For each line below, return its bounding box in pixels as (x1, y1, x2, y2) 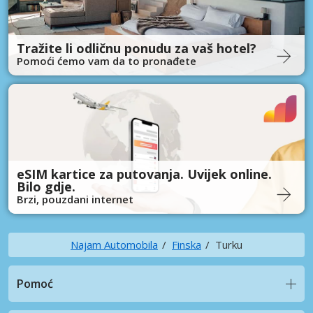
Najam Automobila (71, 237, 158, 252)
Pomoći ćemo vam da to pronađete (17, 53, 196, 68)
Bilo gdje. (17, 177, 75, 195)
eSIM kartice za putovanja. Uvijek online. (17, 165, 272, 182)
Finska (172, 237, 201, 252)
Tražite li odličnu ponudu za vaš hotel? (17, 39, 256, 57)
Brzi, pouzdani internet (17, 191, 133, 206)
